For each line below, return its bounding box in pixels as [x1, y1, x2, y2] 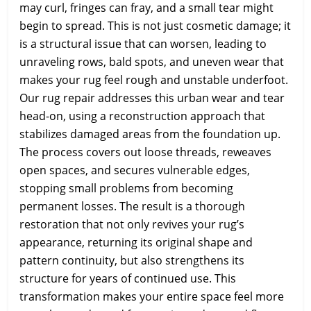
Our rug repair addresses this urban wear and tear [19, 90, 285, 106]
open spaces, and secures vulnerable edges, [19, 162, 250, 178]
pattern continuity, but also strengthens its [19, 253, 244, 268]
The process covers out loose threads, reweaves [19, 144, 271, 160]
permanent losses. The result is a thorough [19, 199, 245, 214]
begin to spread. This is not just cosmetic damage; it [19, 18, 291, 33]
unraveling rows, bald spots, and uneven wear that [19, 54, 284, 69]
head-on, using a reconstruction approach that [19, 108, 265, 124]
